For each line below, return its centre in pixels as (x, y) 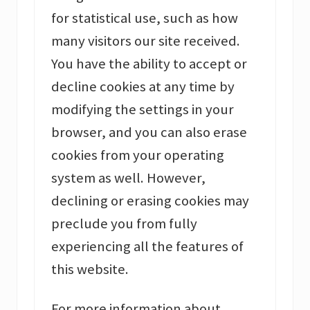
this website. (90, 270)
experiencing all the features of (147, 247)
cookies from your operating (138, 155)
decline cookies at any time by (143, 87)
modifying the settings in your (143, 110)
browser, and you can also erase (149, 133)
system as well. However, (128, 178)
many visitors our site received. (146, 41)
